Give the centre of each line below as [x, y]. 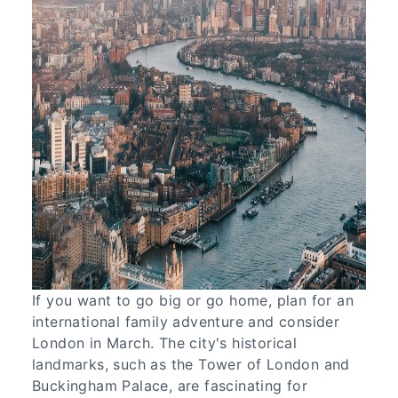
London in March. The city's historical [165, 342]
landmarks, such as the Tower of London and [191, 364]
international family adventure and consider [186, 321]
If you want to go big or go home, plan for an [193, 300]
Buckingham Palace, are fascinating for [170, 385]
